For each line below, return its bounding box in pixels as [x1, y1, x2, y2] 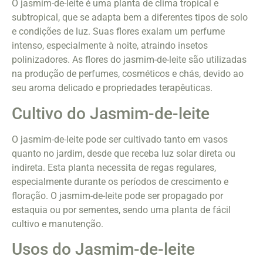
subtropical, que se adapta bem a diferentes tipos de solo [12, 12, 248, 23]
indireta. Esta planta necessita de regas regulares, [12, 161, 216, 173]
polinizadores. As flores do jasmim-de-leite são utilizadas [12, 54, 247, 66]
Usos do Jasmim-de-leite [12, 240, 195, 259]
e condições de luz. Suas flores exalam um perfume [12, 26, 225, 38]
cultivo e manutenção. [12, 218, 103, 230]
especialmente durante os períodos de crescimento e [12, 176, 228, 187]
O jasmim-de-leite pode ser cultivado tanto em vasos [12, 133, 228, 145]
